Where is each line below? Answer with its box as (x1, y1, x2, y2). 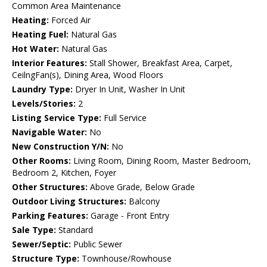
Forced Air (49, 14, 91, 26)
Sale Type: (12, 224, 56, 236)
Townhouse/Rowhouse (79, 253, 172, 265)
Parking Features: (12, 210, 88, 222)
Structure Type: (12, 253, 79, 265)
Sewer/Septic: (12, 238, 71, 250)
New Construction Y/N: (12, 141, 109, 153)
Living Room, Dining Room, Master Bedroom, (71, 155, 251, 167)
